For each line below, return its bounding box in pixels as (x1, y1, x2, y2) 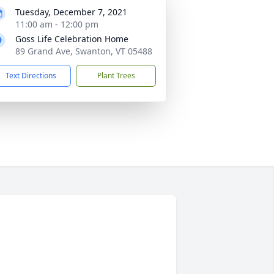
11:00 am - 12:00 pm (15, 18, 98, 30)
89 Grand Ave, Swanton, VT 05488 (15, 45, 152, 57)
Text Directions (6, 70, 56, 81)
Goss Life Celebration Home (15, 33, 128, 45)
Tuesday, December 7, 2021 (15, 6, 127, 18)
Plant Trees (97, 70, 135, 81)
